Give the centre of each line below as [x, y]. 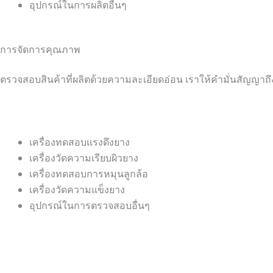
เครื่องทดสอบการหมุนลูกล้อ [89, 174]
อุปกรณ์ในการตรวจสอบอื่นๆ [90, 206]
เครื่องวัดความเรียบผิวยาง [84, 158]
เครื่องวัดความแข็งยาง [77, 190]
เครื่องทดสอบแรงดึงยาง [80, 143]
